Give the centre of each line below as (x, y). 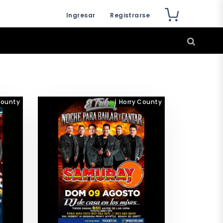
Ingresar (81, 15)
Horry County (140, 102)
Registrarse (130, 15)
